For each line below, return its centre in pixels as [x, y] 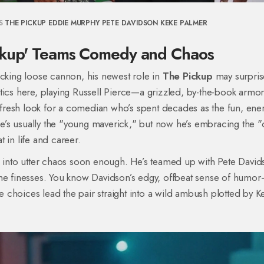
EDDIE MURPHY [74, 23]
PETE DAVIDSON [130, 23]
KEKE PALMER [184, 23]
